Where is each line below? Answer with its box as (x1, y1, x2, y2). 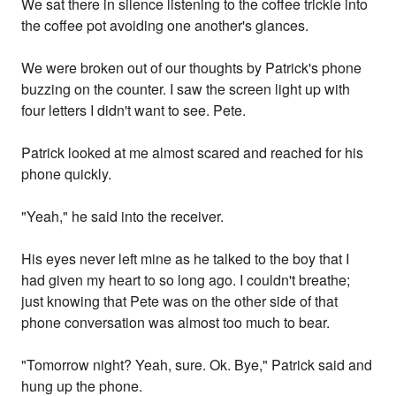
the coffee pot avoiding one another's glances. (21, 15, 309, 36)
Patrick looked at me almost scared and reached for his (21, 142, 364, 164)
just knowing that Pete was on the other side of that (21, 291, 339, 312)
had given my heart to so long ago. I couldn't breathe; (21, 270, 351, 291)
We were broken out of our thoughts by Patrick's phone (21, 57, 362, 79)
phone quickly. (21, 164, 112, 185)
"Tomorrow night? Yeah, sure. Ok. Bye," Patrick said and (21, 354, 373, 376)
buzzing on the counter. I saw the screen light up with (21, 79, 351, 100)
